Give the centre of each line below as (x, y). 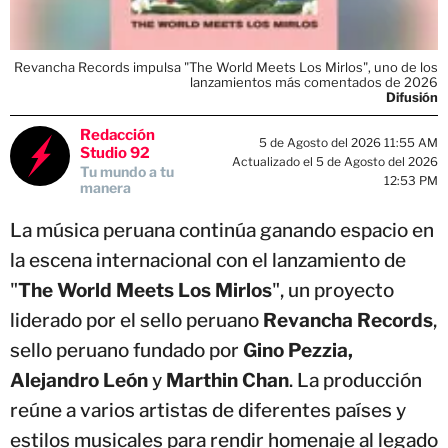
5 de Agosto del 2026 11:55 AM (348, 142)
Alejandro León (79, 381)
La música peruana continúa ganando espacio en (222, 231)
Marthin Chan (227, 381)
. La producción (355, 381)
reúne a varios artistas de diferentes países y (208, 411)
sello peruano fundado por (126, 351)
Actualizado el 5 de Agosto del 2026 (335, 161)
